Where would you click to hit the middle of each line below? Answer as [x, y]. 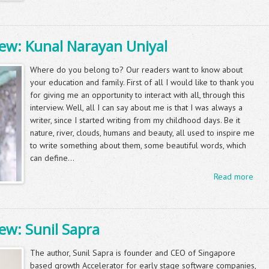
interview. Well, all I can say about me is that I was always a [136, 107]
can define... [52, 158]
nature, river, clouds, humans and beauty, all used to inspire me [142, 133]
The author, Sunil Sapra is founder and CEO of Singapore [133, 253]
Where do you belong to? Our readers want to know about [136, 70]
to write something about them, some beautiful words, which [138, 145]
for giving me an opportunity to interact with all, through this [138, 95]
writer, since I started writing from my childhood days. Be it [135, 120]
